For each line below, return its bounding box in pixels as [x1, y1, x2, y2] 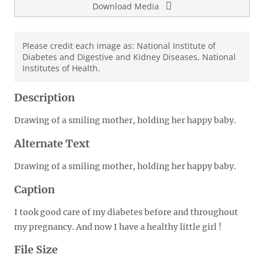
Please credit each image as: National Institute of [22, 39, 216, 51]
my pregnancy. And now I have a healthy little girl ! [14, 221, 222, 232]
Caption [14, 182, 55, 196]
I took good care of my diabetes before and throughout [14, 206, 238, 217]
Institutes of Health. [22, 62, 100, 74]
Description [14, 90, 75, 104]
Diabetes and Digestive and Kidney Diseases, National [22, 51, 236, 62]
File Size [14, 243, 58, 257]
